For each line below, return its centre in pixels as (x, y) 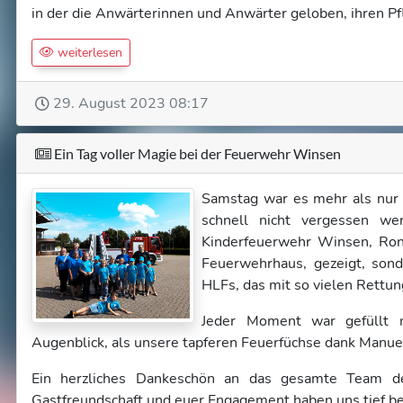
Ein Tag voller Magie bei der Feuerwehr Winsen (196, 153)
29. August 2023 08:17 (131, 103)
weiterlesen (88, 53)
